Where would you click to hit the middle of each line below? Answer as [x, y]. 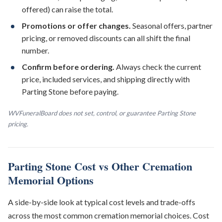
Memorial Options [51, 180]
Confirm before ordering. [68, 67]
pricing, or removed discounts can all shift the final [106, 38]
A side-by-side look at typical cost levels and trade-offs [102, 202]
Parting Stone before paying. [70, 91]
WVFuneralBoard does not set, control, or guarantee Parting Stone [102, 113]
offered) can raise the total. [67, 9]
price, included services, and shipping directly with [106, 79]
